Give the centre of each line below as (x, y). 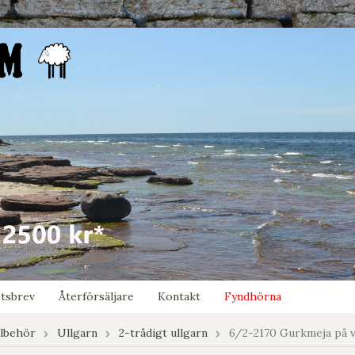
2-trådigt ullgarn (163, 333)
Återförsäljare (96, 297)
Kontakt (179, 297)
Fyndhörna (253, 297)
